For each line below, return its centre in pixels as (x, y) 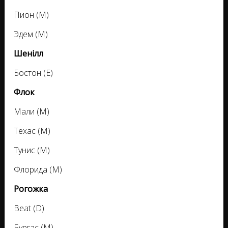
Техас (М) (32, 131)
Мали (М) (32, 112)
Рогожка (31, 189)
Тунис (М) (32, 150)
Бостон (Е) (33, 73)
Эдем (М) (31, 34)
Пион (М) (31, 15)
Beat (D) (29, 208)
